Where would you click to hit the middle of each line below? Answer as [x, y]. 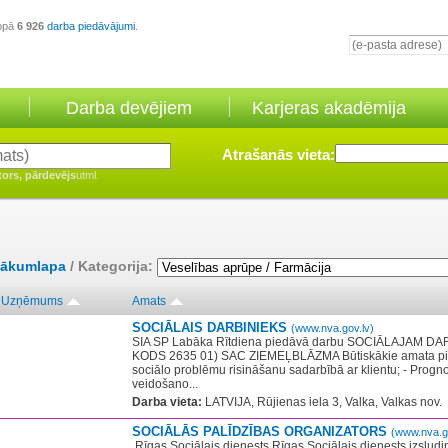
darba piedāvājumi [91, 26]
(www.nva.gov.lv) [332, 328]
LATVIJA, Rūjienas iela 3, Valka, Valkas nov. [322, 402]
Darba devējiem [129, 108]
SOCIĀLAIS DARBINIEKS [211, 327]
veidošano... [165, 384]
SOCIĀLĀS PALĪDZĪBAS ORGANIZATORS [261, 431]
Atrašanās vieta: [278, 154]
